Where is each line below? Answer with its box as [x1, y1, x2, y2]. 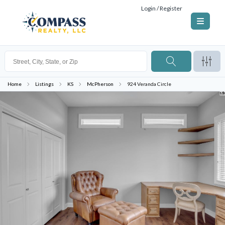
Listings [35, 81, 54, 87]
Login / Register [141, 5, 182, 12]
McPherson [87, 81, 114, 87]
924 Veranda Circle [127, 81, 171, 87]
